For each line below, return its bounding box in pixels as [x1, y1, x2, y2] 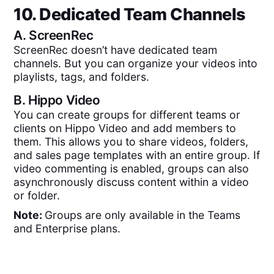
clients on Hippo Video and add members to [13, 121, 237, 135]
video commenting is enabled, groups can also [13, 161, 250, 175]
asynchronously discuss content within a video [13, 175, 250, 188]
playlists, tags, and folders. [13, 70, 150, 84]
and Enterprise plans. [13, 222, 121, 235]
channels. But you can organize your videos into [13, 57, 258, 70]
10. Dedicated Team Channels [13, 4, 246, 25]
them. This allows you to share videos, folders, [13, 135, 249, 148]
